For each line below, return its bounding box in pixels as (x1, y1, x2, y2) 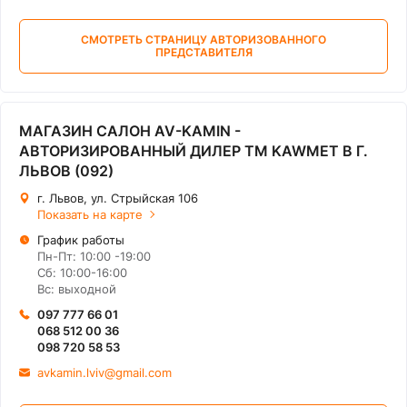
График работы (37, 233, 124, 247)
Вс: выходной (37, 282, 116, 296)
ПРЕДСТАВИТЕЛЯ (154, 45, 253, 59)
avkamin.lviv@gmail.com (37, 365, 172, 380)
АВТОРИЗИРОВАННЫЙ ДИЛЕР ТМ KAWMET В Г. (19, 142, 368, 160)
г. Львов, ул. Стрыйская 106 (37, 191, 198, 205)
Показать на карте (37, 207, 143, 222)
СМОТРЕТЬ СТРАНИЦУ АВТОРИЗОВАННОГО (81, 33, 326, 46)
